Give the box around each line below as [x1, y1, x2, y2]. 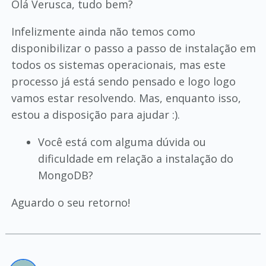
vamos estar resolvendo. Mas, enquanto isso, [11, 91, 241, 105]
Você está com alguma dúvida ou [37, 135, 206, 149]
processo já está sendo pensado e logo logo [11, 74, 236, 88]
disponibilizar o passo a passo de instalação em [11, 41, 256, 55]
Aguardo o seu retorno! [11, 195, 130, 210]
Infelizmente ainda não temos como [11, 24, 195, 39]
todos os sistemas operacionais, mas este [11, 58, 226, 72]
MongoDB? [37, 168, 93, 182]
